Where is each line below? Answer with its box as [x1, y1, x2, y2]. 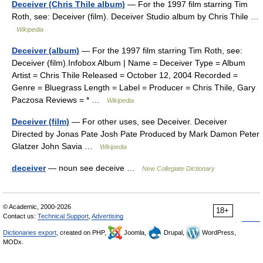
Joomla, [122, 229, 148, 236]
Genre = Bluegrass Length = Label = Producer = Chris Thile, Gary [12, 83, 255, 92]
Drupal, [162, 229, 186, 236]
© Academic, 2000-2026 [3, 203, 71, 210]
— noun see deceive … [46, 163, 142, 173]
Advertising [92, 213, 123, 220]
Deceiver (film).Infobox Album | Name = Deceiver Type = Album [12, 58, 245, 68]
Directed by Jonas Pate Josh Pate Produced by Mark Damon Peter [12, 129, 259, 139]
